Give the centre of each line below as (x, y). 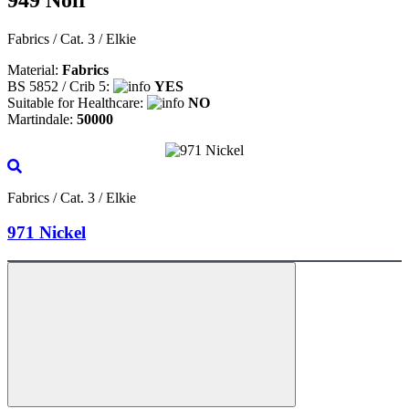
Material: (35, 69)
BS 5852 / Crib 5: (60, 86)
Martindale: (42, 119)
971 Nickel (47, 233)
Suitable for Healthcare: (77, 102)
